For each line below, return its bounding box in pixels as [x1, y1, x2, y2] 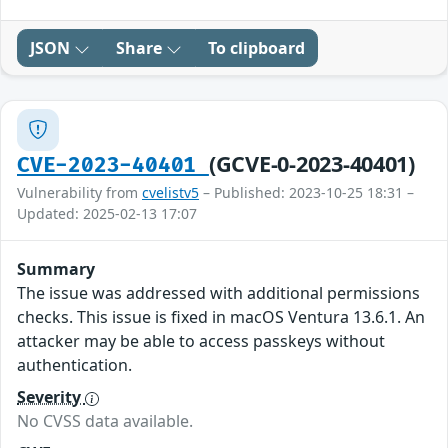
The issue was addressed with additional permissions [17, 281, 420, 304]
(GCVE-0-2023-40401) [208, 148, 415, 178]
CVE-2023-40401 [17, 152, 209, 178]
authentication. [17, 353, 132, 376]
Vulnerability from [17, 182, 142, 202]
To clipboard [208, 36, 305, 59]
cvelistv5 [142, 182, 199, 202]
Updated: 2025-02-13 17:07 [17, 203, 197, 223]
